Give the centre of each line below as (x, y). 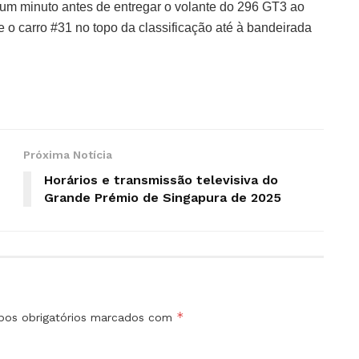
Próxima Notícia (68, 154)
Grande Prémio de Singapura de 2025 (163, 197)
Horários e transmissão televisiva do (161, 179)
